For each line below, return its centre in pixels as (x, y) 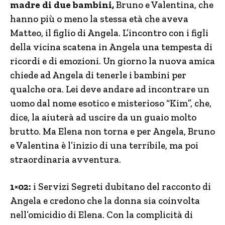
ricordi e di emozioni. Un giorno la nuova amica (113, 61)
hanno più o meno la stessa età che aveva (99, 19)
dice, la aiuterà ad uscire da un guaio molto (103, 117)
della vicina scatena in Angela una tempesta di (111, 47)
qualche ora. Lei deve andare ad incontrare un (110, 89)
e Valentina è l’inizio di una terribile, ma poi (104, 145)
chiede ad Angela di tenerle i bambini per (98, 75)
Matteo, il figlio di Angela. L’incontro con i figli (109, 33)
